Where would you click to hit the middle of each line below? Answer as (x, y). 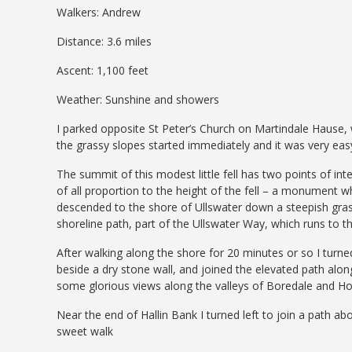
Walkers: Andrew (100, 12)
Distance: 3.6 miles (104, 41)
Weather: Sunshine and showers (138, 99)
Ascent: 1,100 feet (103, 70)
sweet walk (85, 331)
